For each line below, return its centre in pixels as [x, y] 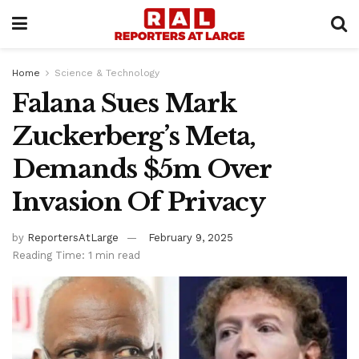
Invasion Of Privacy [142, 202]
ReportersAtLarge [73, 237]
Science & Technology [107, 73]
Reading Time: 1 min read [76, 255]
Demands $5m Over [141, 169]
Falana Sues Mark [124, 103]
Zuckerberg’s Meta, [134, 136]
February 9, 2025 [191, 237]
